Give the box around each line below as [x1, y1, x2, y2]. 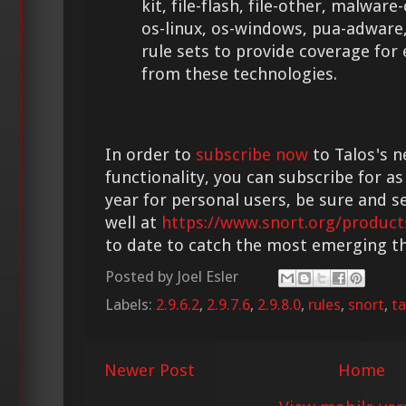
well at [105, 213, 161, 233]
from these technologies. [141, 63, 337, 83]
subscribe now [196, 145, 308, 165]
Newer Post [104, 359, 195, 381]
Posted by [105, 267, 177, 286]
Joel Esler [177, 267, 238, 286]
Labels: [105, 295, 156, 314]
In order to [105, 145, 196, 165]
